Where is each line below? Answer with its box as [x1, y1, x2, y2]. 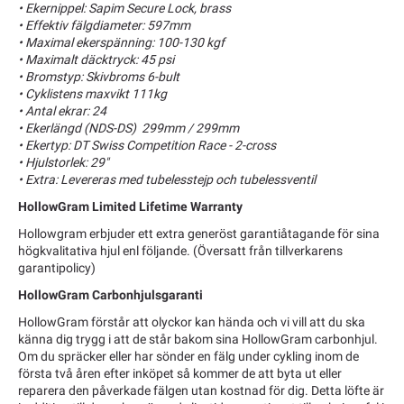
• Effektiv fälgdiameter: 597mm [18, 17, 190, 32]
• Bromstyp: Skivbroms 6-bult [18, 69, 179, 84]
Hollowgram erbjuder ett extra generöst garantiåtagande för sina [18, 225, 380, 241]
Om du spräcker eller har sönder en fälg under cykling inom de [18, 349, 359, 364]
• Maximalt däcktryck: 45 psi [18, 51, 174, 67]
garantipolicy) [18, 260, 96, 275]
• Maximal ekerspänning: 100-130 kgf [18, 34, 225, 50]
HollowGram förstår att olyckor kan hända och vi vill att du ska [18, 315, 365, 330]
